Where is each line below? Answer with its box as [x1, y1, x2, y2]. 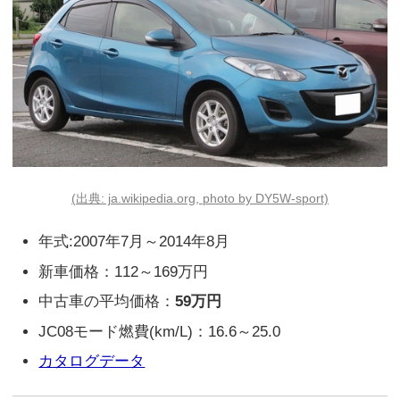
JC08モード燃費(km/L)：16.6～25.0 [38, 322, 281, 340]
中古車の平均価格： [38, 293, 176, 311]
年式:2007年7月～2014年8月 [38, 233, 230, 251]
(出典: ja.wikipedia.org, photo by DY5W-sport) [71, 191, 329, 205]
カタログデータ [38, 353, 146, 371]
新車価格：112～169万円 [38, 262, 209, 280]
